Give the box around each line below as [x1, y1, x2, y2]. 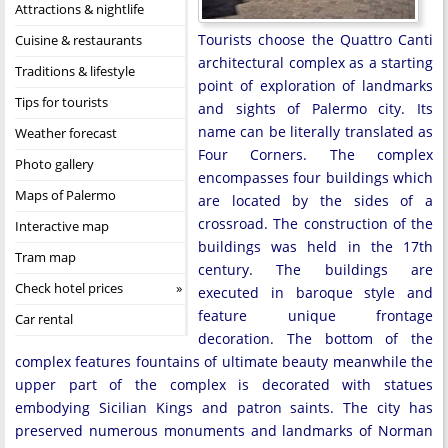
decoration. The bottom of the [198, 328, 433, 348]
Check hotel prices [15, 278, 123, 297]
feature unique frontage [198, 305, 433, 325]
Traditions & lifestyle [15, 61, 135, 80]
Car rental [15, 309, 73, 328]
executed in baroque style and [198, 282, 433, 302]
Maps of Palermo [15, 185, 116, 204]
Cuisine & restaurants [15, 30, 142, 49]
